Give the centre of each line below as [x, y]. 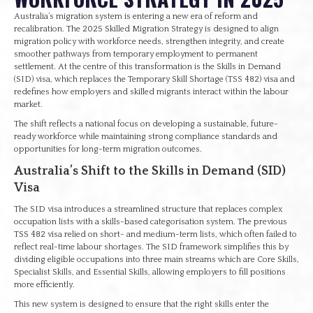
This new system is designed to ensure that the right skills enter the [141, 304]
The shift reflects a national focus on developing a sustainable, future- [146, 124]
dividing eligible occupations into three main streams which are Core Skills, [156, 260]
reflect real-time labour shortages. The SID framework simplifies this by [151, 247]
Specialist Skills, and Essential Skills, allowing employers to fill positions [150, 272]
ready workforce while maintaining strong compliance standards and [146, 137]
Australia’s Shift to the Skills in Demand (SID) [150, 171]
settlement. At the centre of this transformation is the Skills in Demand [147, 67]
